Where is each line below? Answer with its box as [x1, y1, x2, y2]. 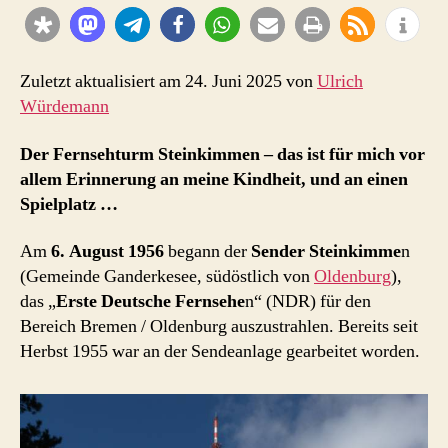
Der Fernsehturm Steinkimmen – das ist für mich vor [20, 142, 425, 166]
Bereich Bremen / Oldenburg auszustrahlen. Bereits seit [20, 315, 418, 338]
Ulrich [317, 70, 363, 93]
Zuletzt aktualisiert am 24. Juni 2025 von [20, 70, 317, 93]
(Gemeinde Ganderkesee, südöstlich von [20, 265, 314, 288]
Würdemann [20, 95, 109, 118]
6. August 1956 [51, 240, 164, 263]
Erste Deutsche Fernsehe [56, 290, 245, 313]
